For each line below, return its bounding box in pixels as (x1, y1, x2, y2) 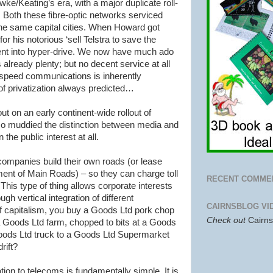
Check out (207, 215, 248, 225)
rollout (118, 108, 141, 118)
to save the (110, 35, 156, 44)
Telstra (83, 35, 110, 44)
